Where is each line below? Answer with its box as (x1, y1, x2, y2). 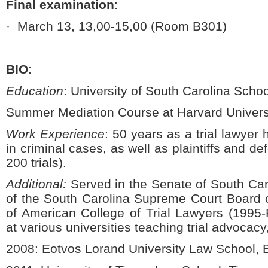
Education (6, 84, 63, 98)
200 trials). (6, 156, 66, 169)
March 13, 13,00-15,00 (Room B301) (14, 19, 227, 33)
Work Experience (6, 127, 105, 141)
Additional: (6, 177, 66, 191)
